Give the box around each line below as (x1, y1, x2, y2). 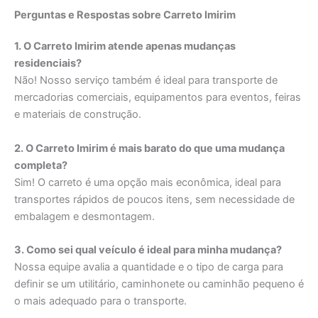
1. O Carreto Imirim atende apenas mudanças (14, 40, 236, 53)
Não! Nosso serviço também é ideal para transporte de (14, 74, 278, 87)
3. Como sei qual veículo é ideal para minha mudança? (14, 243, 282, 257)
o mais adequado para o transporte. (14, 295, 187, 308)
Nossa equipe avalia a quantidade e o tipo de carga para (14, 261, 283, 274)
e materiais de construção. (14, 108, 141, 121)
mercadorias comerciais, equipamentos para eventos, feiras (14, 91, 301, 104)
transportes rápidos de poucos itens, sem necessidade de (14, 192, 295, 206)
